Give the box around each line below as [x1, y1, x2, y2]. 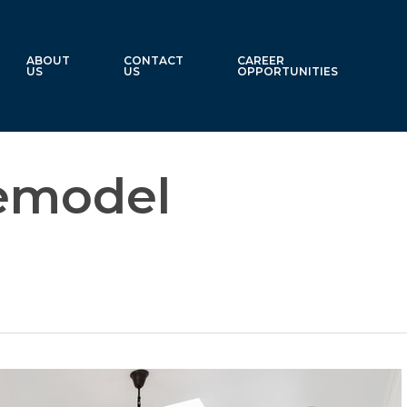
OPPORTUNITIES [237, 64, 339, 78]
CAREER [237, 53, 285, 67]
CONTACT [124, 53, 184, 67]
